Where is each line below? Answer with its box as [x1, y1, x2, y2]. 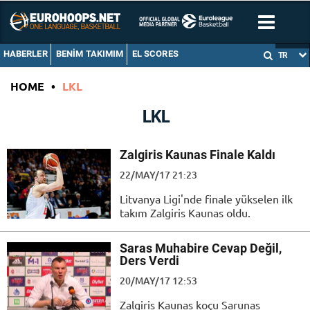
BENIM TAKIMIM [55, 48, 124, 60]
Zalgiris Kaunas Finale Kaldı [120, 147, 275, 163]
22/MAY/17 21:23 [120, 168, 197, 182]
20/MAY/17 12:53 [120, 273, 197, 287]
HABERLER [3, 48, 48, 60]
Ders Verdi [120, 253, 179, 268]
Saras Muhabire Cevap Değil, [120, 240, 282, 255]
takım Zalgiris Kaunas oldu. [120, 206, 250, 220]
